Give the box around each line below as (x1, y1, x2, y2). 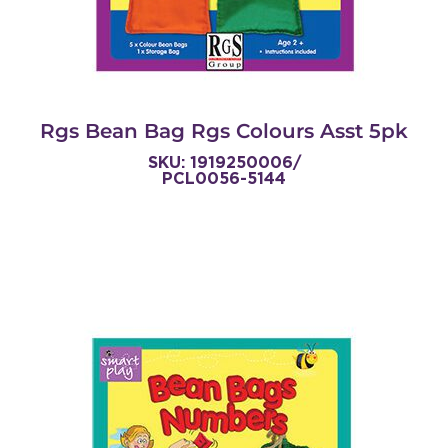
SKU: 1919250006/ (147, 153, 301, 173)
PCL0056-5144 (162, 169, 286, 189)
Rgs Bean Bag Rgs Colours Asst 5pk (40, 119, 408, 144)
